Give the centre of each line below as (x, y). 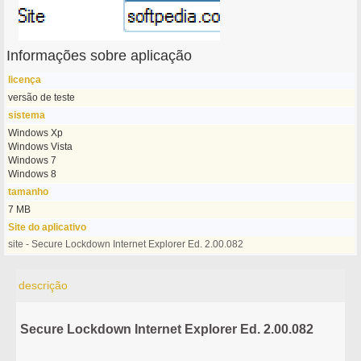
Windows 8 (33, 174)
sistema (27, 115)
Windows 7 (33, 160)
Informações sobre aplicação (100, 56)
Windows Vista (41, 147)
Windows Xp (36, 133)
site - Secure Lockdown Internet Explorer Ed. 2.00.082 (126, 244)
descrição (44, 285)
